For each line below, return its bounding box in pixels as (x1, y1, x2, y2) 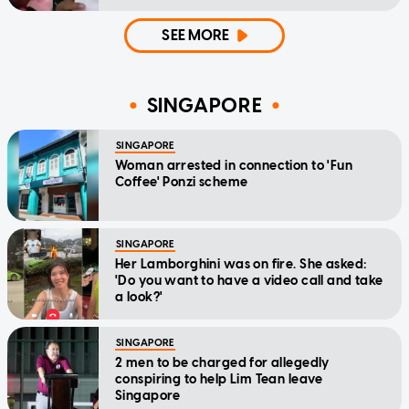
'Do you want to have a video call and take (115, 272, 383, 288)
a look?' (115, 288, 163, 305)
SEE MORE (162, 26, 230, 44)
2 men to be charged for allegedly (115, 354, 330, 371)
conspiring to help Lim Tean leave (115, 371, 323, 387)
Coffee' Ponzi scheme (115, 173, 248, 190)
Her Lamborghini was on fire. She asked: (115, 256, 368, 272)
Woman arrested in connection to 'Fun (115, 157, 353, 173)
